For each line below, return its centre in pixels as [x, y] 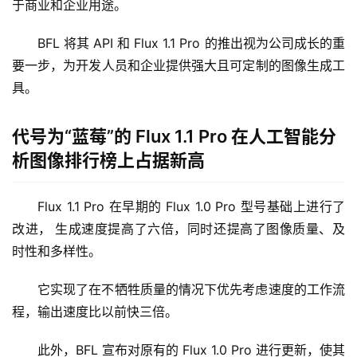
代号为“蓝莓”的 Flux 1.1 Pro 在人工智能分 [174, 136]
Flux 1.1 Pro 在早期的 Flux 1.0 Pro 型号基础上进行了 [191, 206]
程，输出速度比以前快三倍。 [95, 311]
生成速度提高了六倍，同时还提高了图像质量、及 [200, 228]
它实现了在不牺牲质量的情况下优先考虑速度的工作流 [191, 289]
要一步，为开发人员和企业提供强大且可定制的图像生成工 [178, 65]
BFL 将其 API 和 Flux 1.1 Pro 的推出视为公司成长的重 [191, 43]
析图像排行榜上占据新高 [108, 160]
